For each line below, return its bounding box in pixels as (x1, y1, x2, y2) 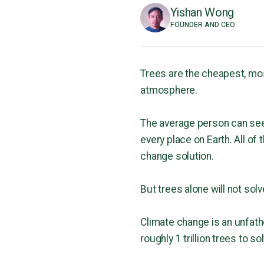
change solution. (140, 149, 214, 164)
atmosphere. (140, 83, 197, 98)
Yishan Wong (170, 4, 234, 22)
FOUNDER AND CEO (170, 19, 235, 31)
